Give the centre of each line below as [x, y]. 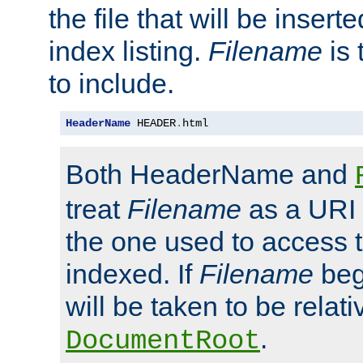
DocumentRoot [163, 342]
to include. [111, 84]
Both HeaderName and [210, 175]
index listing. [128, 51]
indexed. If [132, 274]
